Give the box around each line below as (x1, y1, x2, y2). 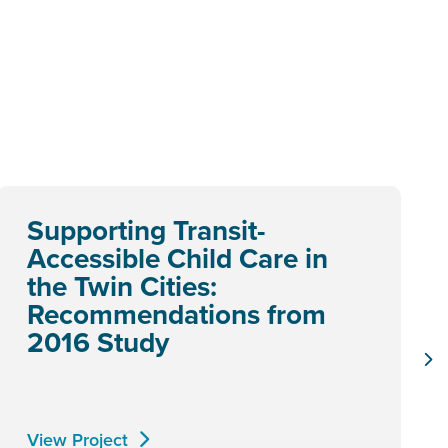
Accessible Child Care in (27, 238, 328, 278)
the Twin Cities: (27, 266, 217, 306)
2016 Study (27, 322, 169, 362)
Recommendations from (27, 294, 326, 334)
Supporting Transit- (27, 210, 265, 250)
